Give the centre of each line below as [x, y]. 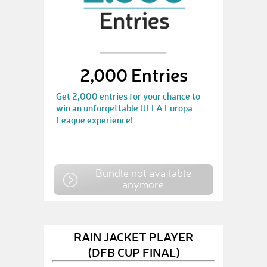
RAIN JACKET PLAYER [133, 236]
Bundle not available [143, 173]
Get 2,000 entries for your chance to [128, 96]
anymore [143, 184]
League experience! [94, 120]
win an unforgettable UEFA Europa [124, 108]
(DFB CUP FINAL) [133, 252]
